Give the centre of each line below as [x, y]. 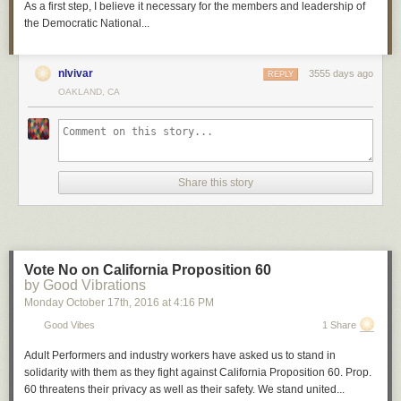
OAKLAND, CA [89, 92]
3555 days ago [341, 73]
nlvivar [76, 73]
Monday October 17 [72, 303]
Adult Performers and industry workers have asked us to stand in [180, 355]
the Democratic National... [87, 23]
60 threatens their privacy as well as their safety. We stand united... [184, 389]
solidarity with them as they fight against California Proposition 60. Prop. [198, 372]
